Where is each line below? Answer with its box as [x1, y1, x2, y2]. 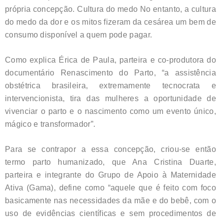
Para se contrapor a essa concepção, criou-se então [5, 145, 216, 153]
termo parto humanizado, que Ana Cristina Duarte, [5, 157, 216, 166]
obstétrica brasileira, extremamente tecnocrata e [5, 81, 216, 90]
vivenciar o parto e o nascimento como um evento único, [5, 107, 216, 115]
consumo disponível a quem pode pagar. [5, 30, 152, 39]
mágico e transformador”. [5, 119, 96, 128]
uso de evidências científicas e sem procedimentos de [5, 209, 216, 218]
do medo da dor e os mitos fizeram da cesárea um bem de [5, 17, 216, 26]
